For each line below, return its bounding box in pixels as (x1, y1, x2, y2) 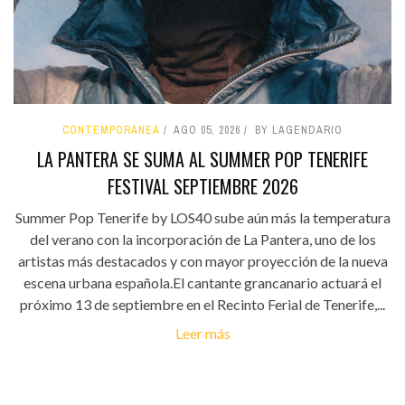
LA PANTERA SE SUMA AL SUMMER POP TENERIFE (37, 145, 368, 173)
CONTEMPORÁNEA (62, 122, 160, 137)
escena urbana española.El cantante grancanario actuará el (24, 273, 381, 291)
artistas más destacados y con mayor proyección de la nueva (17, 251, 388, 269)
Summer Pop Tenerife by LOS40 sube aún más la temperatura (14, 208, 391, 226)
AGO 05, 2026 (174, 122, 240, 137)
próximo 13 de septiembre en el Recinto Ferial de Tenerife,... (20, 295, 385, 313)
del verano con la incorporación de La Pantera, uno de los (29, 230, 376, 248)
